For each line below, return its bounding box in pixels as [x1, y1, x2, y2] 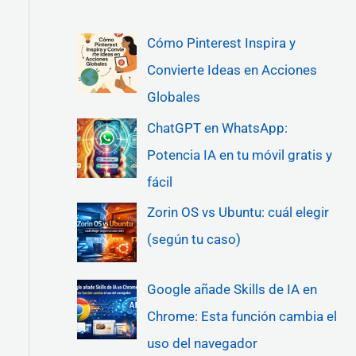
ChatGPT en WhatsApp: [146, 119, 288, 136]
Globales [146, 89, 200, 106]
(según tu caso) [146, 230, 241, 247]
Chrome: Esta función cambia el [146, 308, 337, 324]
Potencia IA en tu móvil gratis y [146, 146, 332, 163]
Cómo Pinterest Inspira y [146, 35, 296, 52]
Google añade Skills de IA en [146, 281, 317, 297]
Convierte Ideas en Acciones [146, 62, 317, 79]
